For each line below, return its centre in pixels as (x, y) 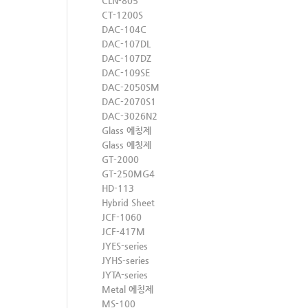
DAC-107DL (126, 44)
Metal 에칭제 (128, 289)
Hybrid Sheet (128, 202)
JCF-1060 (122, 217)
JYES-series (125, 246)
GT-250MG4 (128, 174)
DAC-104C (124, 29)
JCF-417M (123, 231)
